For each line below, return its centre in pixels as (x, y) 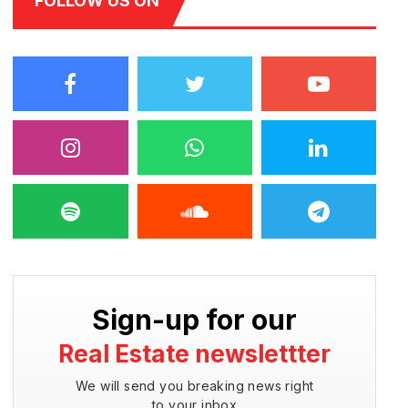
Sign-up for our (195, 320)
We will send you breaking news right (194, 386)
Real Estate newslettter (195, 354)
